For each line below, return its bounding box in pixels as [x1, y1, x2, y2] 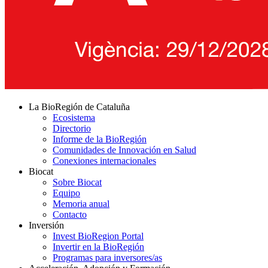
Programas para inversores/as [53, 252, 162, 263]
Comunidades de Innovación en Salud [53, 144, 196, 155]
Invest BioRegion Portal [53, 230, 144, 241]
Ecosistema [53, 112, 95, 123]
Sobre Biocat [53, 176, 102, 187]
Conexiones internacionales [53, 155, 156, 166]
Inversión [29, 220, 64, 230]
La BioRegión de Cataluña [29, 101, 130, 112]
